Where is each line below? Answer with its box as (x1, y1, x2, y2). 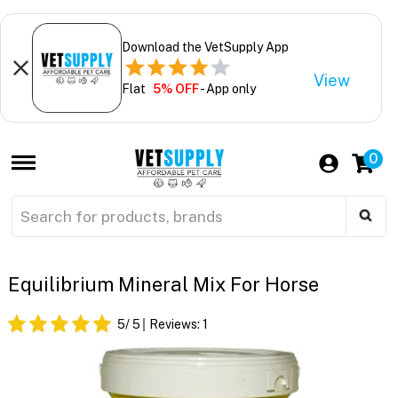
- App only (198, 81, 256, 96)
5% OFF (152, 81, 199, 96)
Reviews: (148, 317, 203, 332)
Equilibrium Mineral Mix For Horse (7, 273, 319, 297)
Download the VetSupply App (121, 39, 289, 54)
